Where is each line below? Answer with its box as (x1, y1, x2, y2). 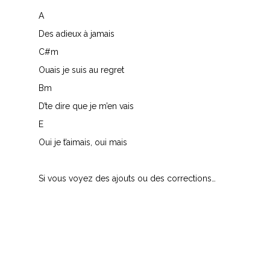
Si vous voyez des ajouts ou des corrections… (39, 174, 216, 183)
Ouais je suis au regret (39, 65, 124, 75)
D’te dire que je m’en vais (39, 101, 134, 111)
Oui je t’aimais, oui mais (39, 137, 127, 147)
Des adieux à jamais (39, 29, 115, 39)
